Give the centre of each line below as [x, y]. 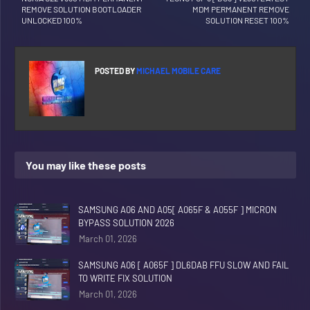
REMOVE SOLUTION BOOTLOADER [81, 9]
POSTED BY [115, 71]
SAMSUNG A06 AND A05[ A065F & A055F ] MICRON [177, 210]
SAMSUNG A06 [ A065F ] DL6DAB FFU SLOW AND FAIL [183, 265]
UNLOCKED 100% [52, 20]
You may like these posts [86, 165]
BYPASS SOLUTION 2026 [126, 223]
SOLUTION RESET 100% [247, 20]
